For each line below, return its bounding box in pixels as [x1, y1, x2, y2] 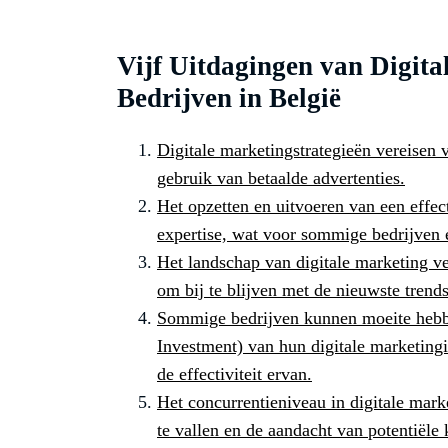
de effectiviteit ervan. [157, 363, 312, 384]
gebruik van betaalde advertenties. [157, 167, 405, 188]
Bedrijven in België [117, 82, 341, 113]
